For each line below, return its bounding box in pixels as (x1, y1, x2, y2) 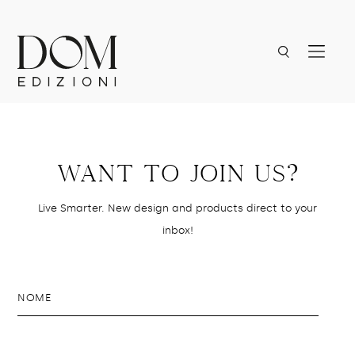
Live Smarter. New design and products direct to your (38, 202, 317, 214)
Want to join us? (56, 162, 299, 186)
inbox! (162, 224, 193, 236)
